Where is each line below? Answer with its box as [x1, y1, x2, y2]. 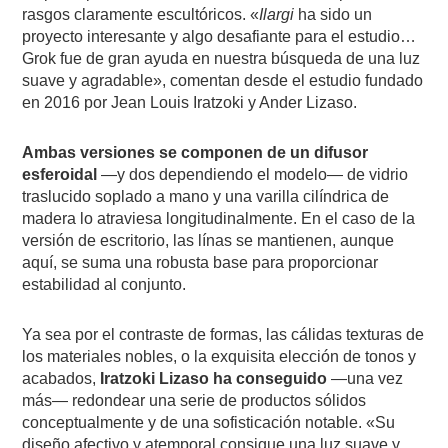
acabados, [22, 369, 101, 387]
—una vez [327, 369, 404, 387]
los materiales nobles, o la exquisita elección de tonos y [22, 347, 417, 365]
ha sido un [294, 5, 373, 23]
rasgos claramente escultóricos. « [22, 5, 260, 23]
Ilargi [259, 5, 295, 23]
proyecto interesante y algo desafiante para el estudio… [22, 27, 417, 45]
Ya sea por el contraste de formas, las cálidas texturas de [22, 325, 425, 343]
